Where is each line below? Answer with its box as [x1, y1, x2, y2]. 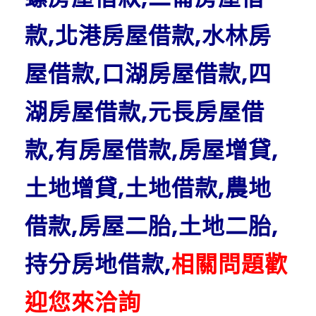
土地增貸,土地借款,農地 [25, 172, 272, 205]
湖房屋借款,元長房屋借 [25, 96, 265, 128]
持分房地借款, [25, 248, 171, 281]
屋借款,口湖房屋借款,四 [25, 58, 272, 90]
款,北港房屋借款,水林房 [25, 20, 272, 52]
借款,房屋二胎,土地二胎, [25, 210, 279, 243]
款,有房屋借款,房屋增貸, [25, 134, 279, 166]
